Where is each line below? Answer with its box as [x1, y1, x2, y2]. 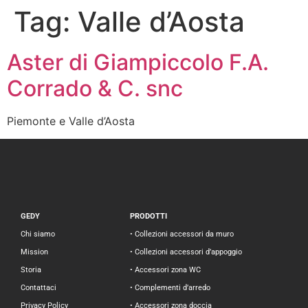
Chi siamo [21, 230, 55, 239]
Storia [21, 265, 41, 275]
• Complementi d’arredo [130, 283, 211, 293]
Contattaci [21, 283, 56, 293]
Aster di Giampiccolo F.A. [7, 49, 269, 76]
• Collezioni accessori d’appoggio [130, 247, 243, 257]
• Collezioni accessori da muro [130, 230, 234, 239]
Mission [21, 247, 48, 257]
